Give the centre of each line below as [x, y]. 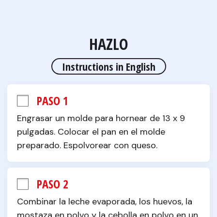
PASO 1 [52, 101]
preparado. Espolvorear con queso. [87, 145]
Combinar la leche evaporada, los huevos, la [105, 201]
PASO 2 [52, 184]
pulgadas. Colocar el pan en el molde [91, 132]
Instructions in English [108, 66]
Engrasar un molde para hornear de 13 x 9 [101, 118]
